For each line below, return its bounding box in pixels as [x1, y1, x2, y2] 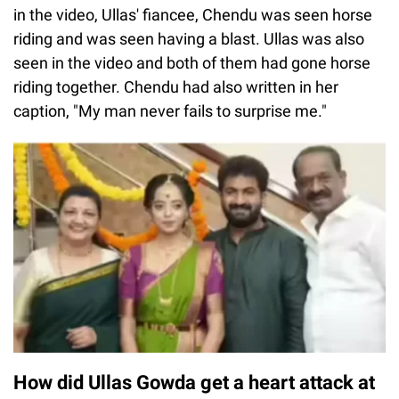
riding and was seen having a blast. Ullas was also [13, 29, 364, 49]
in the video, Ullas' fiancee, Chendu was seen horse [13, 5, 372, 25]
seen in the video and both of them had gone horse [13, 53, 370, 73]
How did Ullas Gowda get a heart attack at [13, 371, 375, 395]
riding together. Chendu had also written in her [13, 77, 338, 97]
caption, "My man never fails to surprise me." [13, 102, 327, 121]
